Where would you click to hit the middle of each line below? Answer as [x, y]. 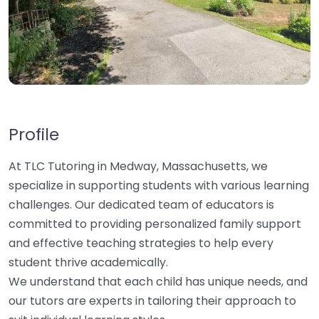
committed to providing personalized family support [155, 224]
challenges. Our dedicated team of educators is [141, 205]
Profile [34, 134]
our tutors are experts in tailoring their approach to [152, 301]
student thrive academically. [88, 262]
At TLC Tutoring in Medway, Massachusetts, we [138, 166]
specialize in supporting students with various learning [159, 185]
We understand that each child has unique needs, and [158, 282]
